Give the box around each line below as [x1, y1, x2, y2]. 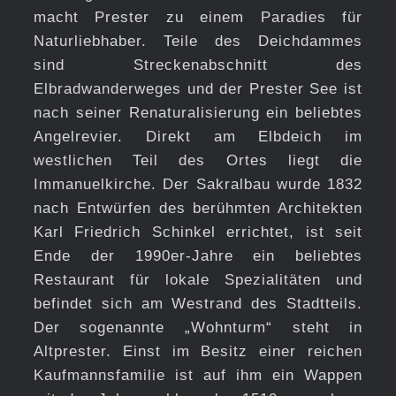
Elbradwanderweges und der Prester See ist [33, 80, 363, 97]
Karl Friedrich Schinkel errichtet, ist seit [33, 223, 363, 240]
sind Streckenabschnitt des [33, 56, 363, 73]
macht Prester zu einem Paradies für [33, 8, 363, 26]
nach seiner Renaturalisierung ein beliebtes [33, 103, 363, 121]
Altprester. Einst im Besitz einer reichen [33, 342, 363, 360]
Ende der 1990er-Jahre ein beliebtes [33, 247, 363, 264]
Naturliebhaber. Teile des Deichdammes [33, 32, 363, 49]
